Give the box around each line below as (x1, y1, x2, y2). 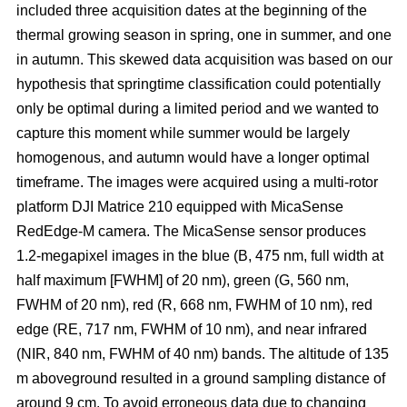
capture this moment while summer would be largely (16, 124, 350, 141)
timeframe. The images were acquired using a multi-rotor (16, 174, 378, 190)
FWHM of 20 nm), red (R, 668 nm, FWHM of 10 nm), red (16, 296, 372, 313)
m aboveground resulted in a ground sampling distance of (16, 370, 385, 386)
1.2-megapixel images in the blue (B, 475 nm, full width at (16, 247, 383, 263)
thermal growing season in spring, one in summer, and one (16, 26, 392, 43)
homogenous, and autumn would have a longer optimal (16, 149, 370, 165)
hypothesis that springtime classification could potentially (16, 75, 381, 92)
